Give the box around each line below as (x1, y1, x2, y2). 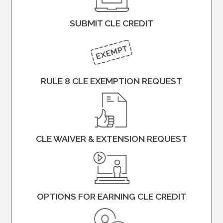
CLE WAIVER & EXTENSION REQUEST (35, 133, 187, 144)
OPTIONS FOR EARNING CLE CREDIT (36, 191, 186, 202)
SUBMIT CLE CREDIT (69, 18, 153, 28)
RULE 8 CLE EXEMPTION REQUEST (40, 76, 182, 86)
